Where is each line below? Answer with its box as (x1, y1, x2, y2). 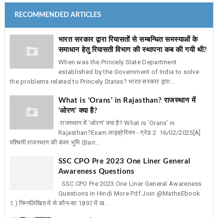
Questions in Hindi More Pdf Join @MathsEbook (58, 189, 200, 197)
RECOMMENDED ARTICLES (14, 12, 101, 18)
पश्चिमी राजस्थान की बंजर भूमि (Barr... (9, 138, 100, 146)
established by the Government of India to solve (58, 68, 200, 75)
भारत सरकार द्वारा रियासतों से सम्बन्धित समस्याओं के (58, 36, 198, 43)
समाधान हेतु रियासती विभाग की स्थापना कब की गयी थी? (58, 46, 207, 54)
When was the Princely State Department (58, 58, 177, 66)
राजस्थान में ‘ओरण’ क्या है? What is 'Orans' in (58, 119, 175, 127)
